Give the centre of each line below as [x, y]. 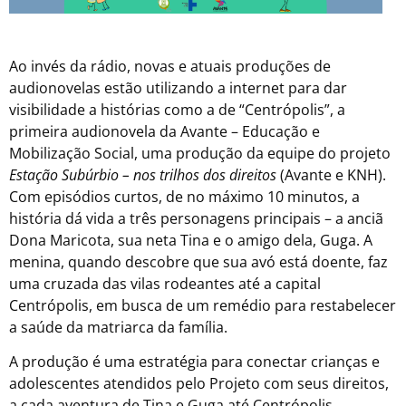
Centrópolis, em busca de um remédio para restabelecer [203, 306]
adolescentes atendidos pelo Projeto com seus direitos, [199, 384]
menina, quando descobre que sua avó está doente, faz [198, 262]
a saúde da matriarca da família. [118, 328]
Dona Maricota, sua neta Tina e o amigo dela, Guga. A [191, 241]
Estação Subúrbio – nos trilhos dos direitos [143, 175]
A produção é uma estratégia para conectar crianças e [194, 362]
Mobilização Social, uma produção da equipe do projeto [200, 154]
